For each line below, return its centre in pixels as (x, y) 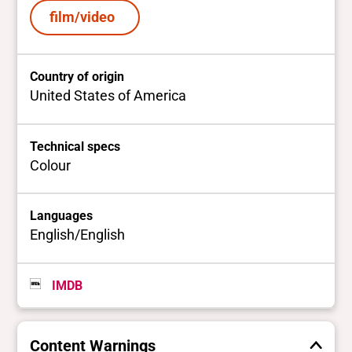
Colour (51, 165)
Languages (62, 216)
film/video (85, 17)
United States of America (108, 96)
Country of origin (77, 77)
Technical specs (75, 146)
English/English (78, 235)
